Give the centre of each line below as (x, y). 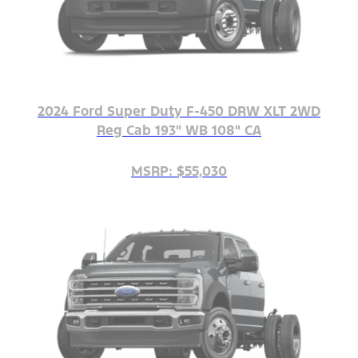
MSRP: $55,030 (179, 171)
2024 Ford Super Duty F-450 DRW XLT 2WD (179, 111)
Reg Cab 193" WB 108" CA (179, 131)
